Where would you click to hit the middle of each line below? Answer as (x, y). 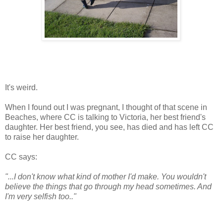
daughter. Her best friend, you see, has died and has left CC (109, 127)
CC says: (21, 157)
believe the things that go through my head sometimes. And (108, 187)
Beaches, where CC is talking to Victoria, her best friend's (105, 117)
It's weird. (21, 88)
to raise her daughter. (42, 137)
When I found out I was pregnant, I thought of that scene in (106, 108)
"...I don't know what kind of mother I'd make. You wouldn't (106, 177)
